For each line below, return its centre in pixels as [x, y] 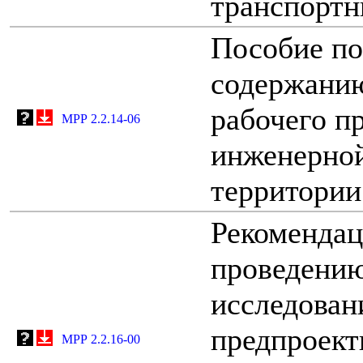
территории [286, 190]
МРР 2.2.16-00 [101, 339]
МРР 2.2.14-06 [101, 118]
